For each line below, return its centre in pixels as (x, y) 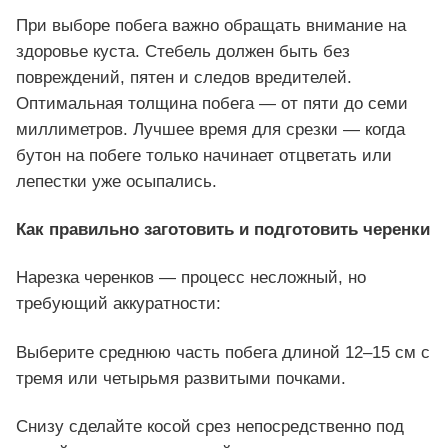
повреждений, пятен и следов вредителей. (184, 78)
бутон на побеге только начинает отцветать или (204, 156)
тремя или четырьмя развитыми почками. (181, 378)
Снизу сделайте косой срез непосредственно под (210, 426)
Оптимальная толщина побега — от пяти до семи (212, 104)
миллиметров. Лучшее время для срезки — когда (210, 130)
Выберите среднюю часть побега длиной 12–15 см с (223, 352)
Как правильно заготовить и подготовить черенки (223, 230)
